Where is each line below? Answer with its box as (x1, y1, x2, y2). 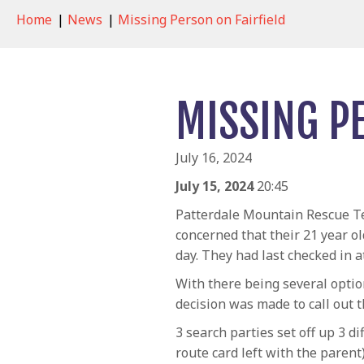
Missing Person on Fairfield (118, 11, 288, 29)
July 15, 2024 (175, 177, 257, 196)
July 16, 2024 (175, 149, 252, 167)
